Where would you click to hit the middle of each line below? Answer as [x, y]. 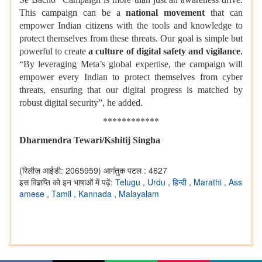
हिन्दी [181, 182]
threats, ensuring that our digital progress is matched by [131, 90]
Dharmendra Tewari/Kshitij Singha [90, 140]
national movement [166, 13]
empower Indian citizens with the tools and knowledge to [131, 26]
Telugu [129, 182]
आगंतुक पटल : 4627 [135, 170]
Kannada [96, 194]
